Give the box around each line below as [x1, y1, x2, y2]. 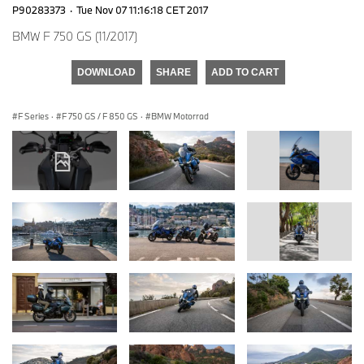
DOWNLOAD [77, 66, 136, 78]
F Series [18, 110, 49, 122]
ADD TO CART [211, 66, 279, 78]
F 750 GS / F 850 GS [62, 110, 138, 122]
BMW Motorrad [151, 110, 209, 122]
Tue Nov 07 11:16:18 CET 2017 [76, 2, 208, 16]
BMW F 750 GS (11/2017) [12, 28, 137, 44]
